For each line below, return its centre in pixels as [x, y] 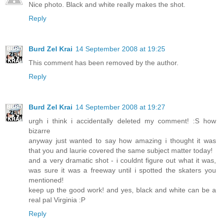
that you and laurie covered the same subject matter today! [121, 151]
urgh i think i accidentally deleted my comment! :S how [122, 121]
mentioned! [46, 180]
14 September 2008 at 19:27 [120, 107]
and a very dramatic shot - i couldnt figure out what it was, [122, 161]
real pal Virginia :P [57, 200]
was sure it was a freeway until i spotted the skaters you [122, 170]
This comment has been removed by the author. [104, 63]
